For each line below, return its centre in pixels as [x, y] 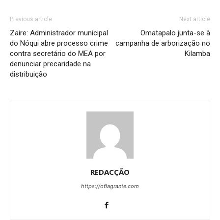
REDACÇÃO [110, 172]
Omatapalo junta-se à [175, 33]
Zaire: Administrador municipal [59, 33]
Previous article [31, 19]
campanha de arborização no [163, 43]
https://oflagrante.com [110, 186]
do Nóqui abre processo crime [59, 43]
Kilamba [197, 53]
